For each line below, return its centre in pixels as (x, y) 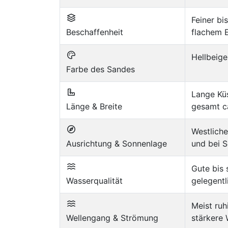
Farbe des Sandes (101, 69)
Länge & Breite (94, 106)
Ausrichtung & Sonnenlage (117, 143)
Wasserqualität (94, 180)
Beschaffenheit (95, 32)
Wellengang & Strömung (112, 218)
